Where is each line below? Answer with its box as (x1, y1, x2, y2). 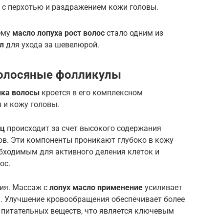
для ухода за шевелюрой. (4, 40, 99, 49)
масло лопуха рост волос (12, 28, 105, 38)
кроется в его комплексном (40, 88, 143, 97)
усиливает (143, 182, 182, 192)
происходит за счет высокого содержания (5, 123, 161, 133)
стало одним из (105, 28, 163, 38)
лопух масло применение (49, 182, 143, 192)
